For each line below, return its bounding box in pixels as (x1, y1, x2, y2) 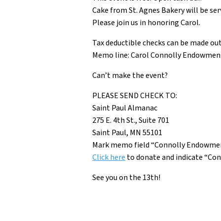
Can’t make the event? (92, 70, 168, 81)
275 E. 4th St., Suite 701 (92, 114, 169, 126)
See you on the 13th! (92, 172, 160, 183)
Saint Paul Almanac (92, 102, 157, 113)
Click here (92, 151, 125, 163)
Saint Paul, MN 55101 (92, 127, 162, 138)
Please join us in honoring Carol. (92, 17, 200, 28)
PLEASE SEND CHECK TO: (92, 90, 177, 101)
